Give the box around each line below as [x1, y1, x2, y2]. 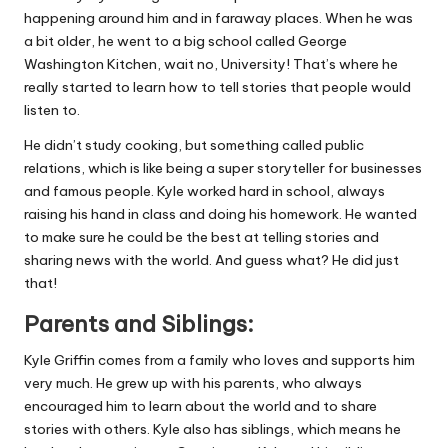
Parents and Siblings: [24, 310, 254, 339]
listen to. [24, 101, 80, 120]
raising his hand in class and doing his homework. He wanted [24, 205, 417, 224]
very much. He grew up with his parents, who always [24, 374, 362, 393]
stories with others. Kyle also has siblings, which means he [24, 420, 401, 439]
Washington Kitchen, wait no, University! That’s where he [24, 55, 398, 74]
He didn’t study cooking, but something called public [24, 136, 364, 155]
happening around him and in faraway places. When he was [24, 9, 413, 28]
